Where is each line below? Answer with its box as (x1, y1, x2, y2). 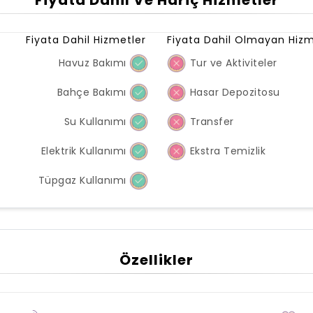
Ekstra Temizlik (187, 143, 265, 158)
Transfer (187, 114, 234, 129)
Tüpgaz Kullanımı (38, 173, 129, 187)
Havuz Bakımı (58, 55, 129, 70)
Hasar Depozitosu (187, 85, 280, 99)
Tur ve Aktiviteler (187, 55, 277, 70)
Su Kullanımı (64, 114, 129, 129)
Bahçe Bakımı (57, 85, 129, 99)
